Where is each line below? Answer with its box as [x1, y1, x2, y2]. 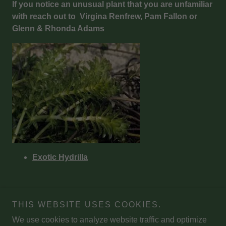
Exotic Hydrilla [32, 153, 88, 162]
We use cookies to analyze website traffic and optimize [12, 215, 207, 224]
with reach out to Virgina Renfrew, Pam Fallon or [12, 12, 197, 21]
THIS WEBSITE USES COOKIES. [12, 200, 161, 209]
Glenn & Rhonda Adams [12, 24, 104, 33]
